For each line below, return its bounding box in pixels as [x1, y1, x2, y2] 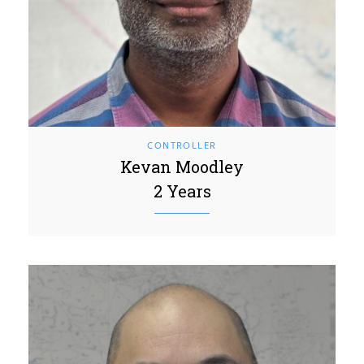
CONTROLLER [147, 139, 217, 152]
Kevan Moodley [120, 155, 244, 177]
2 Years [153, 180, 211, 201]
